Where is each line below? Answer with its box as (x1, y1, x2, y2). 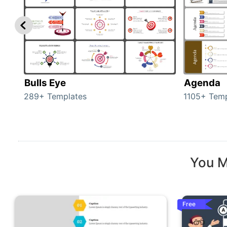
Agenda (184, 77, 220, 89)
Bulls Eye (24, 77, 66, 89)
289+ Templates (24, 91, 87, 101)
